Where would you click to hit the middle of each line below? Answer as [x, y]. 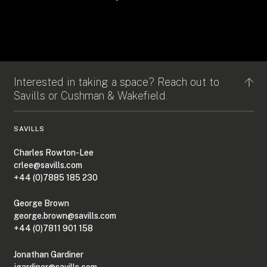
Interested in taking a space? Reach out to [116, 82]
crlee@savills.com [48, 165]
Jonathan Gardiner [48, 254]
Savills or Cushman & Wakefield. [90, 95]
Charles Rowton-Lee [53, 152]
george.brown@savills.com [65, 216]
